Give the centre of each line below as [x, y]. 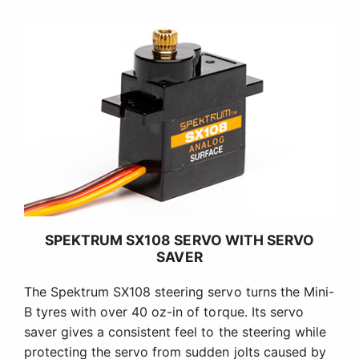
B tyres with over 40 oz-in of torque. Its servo [164, 312]
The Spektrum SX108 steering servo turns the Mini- [179, 292]
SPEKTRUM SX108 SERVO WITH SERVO [179, 240]
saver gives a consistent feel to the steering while [175, 332]
